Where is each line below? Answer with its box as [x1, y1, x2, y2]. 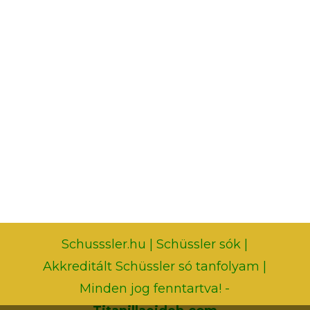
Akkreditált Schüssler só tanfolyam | [43, 258, 267, 274]
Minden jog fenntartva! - [80, 280, 230, 296]
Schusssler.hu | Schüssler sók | [62, 236, 248, 252]
